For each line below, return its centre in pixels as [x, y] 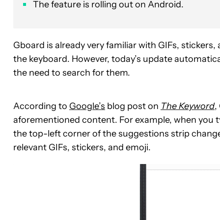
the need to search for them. [72, 73]
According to [41, 106]
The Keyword [188, 106]
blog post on [133, 106]
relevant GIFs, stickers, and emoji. [82, 148]
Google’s [87, 106]
